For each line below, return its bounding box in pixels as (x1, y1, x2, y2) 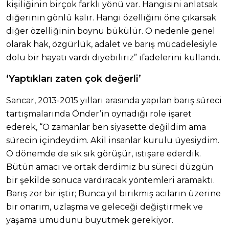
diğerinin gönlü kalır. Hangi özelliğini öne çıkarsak (6, 13, 216, 23)
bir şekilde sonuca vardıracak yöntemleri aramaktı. (6, 175, 215, 186)
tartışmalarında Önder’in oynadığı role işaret (6, 109, 192, 119)
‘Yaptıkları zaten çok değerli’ (6, 73, 141, 85)
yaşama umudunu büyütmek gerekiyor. (6, 215, 173, 225)
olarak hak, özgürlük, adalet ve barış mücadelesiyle (6, 39, 217, 50)
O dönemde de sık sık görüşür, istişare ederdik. (6, 149, 201, 159)
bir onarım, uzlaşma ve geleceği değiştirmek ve (6, 202, 203, 212)
